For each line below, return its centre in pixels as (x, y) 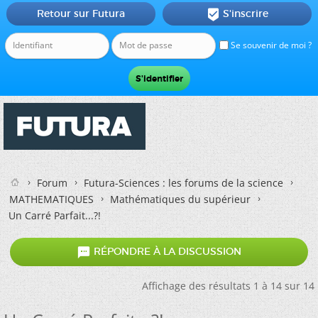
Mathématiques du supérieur (180, 199)
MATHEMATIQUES (51, 199)
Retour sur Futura (81, 13)
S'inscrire (245, 13)
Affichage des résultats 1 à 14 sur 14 (228, 286)
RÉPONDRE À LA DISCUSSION (166, 252)
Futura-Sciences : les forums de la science (183, 183)
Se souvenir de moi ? (270, 45)
